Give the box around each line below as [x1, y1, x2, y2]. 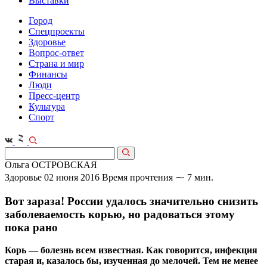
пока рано [5, 221, 58, 234]
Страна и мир [29, 58, 84, 69]
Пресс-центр [29, 91, 80, 101]
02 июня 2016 [44, 172, 100, 182]
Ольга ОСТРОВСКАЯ [5, 160, 97, 170]
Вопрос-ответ [29, 48, 84, 58]
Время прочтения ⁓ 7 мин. [102, 172, 213, 182]
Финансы [29, 69, 67, 79]
